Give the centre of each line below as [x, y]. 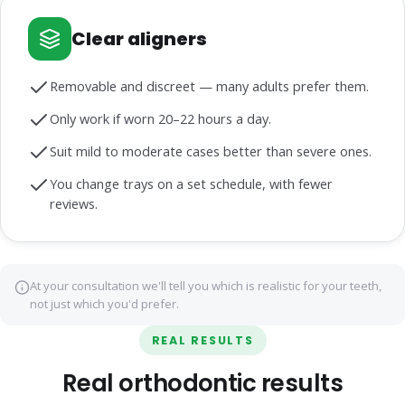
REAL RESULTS [202, 341]
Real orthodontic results [202, 384]
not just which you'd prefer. [105, 304]
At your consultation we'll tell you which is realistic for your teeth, [206, 286]
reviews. [73, 204]
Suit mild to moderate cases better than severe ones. [211, 152]
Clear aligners [139, 38]
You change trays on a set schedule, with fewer [191, 184]
